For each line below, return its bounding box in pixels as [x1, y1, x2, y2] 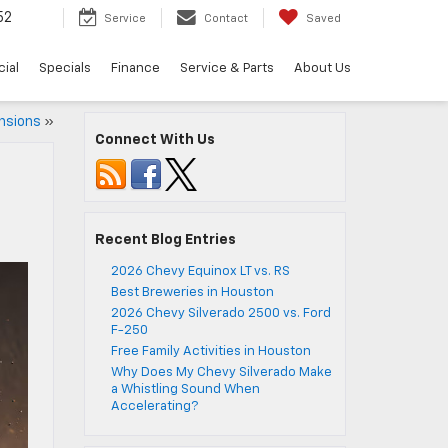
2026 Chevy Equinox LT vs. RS [110, 265, 290, 278]
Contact [204, 13, 248, 25]
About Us [294, 61, 351, 75]
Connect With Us [94, 133, 215, 147]
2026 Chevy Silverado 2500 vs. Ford [110, 307, 331, 320]
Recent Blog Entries [94, 233, 236, 247]
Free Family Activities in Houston [110, 345, 311, 358]
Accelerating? [110, 400, 198, 413]
